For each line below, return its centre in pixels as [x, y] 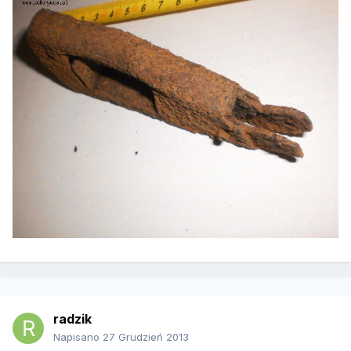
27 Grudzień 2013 [146, 337]
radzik [72, 319]
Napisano [78, 337]
